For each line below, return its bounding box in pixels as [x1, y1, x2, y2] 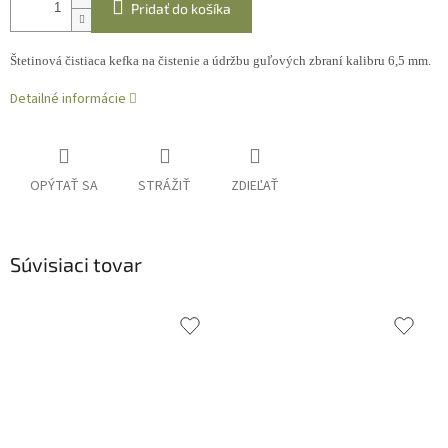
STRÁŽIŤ [138, 176, 191, 197]
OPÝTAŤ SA [30, 176, 98, 197]
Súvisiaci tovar [10, 252, 142, 277]
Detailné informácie [10, 89, 126, 110]
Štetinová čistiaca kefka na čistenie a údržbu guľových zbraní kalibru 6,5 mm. [10, 53, 431, 69]
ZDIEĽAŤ [231, 176, 279, 197]
